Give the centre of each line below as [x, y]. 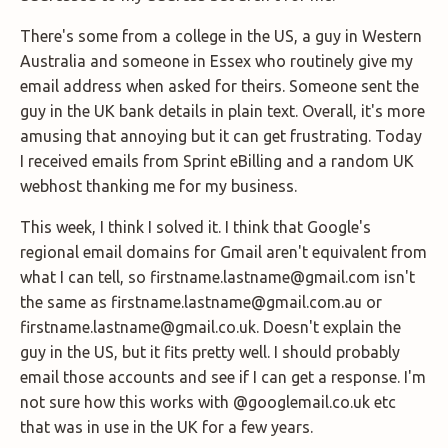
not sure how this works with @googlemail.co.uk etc [208, 402]
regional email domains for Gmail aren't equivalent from [223, 252]
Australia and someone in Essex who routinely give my [216, 61]
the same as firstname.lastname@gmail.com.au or [201, 302]
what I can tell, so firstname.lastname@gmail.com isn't [217, 277]
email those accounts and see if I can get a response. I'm [223, 377]
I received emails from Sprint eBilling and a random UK [217, 161]
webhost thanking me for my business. [158, 186]
